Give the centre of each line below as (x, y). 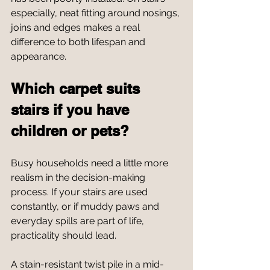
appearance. (39, 56)
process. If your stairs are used (80, 192)
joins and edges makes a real (77, 27)
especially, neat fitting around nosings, (96, 13)
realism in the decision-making (79, 177)
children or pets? (70, 131)
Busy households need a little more (91, 163)
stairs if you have (72, 110)
